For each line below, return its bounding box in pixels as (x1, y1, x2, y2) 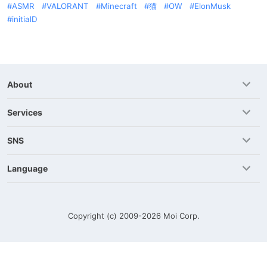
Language (7, 163, 48, 173)
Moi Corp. (163, 211, 200, 221)
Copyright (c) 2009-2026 (67, 211, 163, 221)
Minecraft (101, 1, 137, 11)
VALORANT (46, 1, 89, 11)
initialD (12, 14, 38, 24)
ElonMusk (194, 1, 231, 11)
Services (7, 107, 42, 117)
